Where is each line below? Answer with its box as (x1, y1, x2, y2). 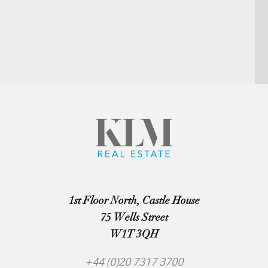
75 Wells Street (100, 211, 168, 224)
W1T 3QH (109, 227, 159, 241)
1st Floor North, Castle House (68, 194, 200, 208)
